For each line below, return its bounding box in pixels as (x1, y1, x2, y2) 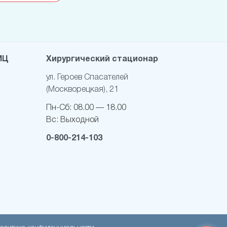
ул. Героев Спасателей (46, 74, 128, 82)
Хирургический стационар (46, 56, 158, 63)
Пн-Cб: (46, 104, 73, 112)
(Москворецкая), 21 (46, 86, 119, 94)
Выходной (60, 117, 99, 124)
